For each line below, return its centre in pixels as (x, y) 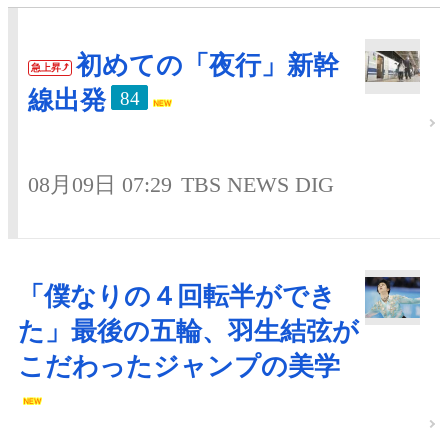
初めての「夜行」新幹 (207, 66)
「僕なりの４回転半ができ (177, 297)
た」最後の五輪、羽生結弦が (188, 332)
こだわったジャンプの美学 (179, 367)
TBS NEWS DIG (257, 185)
